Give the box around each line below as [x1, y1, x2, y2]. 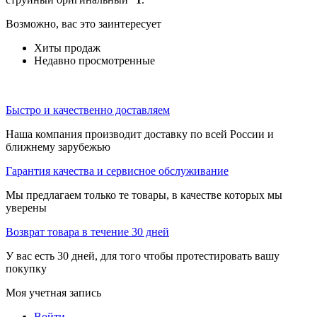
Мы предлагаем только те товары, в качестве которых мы [6, 189, 282, 202]
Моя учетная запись [6, 287, 101, 299]
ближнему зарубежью [6, 141, 110, 154]
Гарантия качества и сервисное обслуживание [6, 165, 229, 178]
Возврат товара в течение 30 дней [6, 226, 169, 238]
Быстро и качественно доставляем [6, 104, 170, 117]
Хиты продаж [34, 42, 100, 54]
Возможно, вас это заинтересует [6, 18, 161, 30]
